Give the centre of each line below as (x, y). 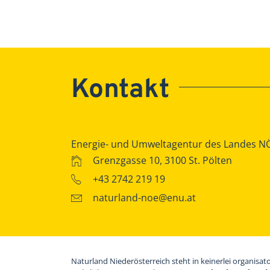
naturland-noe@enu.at (144, 197)
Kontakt (120, 90)
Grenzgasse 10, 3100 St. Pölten (161, 160)
